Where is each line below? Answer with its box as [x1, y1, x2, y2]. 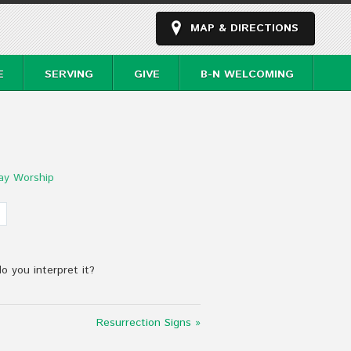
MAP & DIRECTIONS [190, 20, 299, 36]
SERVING [45, 67, 93, 82]
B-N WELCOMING [201, 67, 294, 82]
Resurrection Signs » [96, 315, 201, 331]
